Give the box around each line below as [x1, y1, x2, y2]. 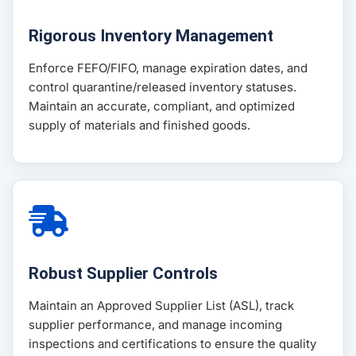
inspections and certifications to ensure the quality [29, 336, 316, 352]
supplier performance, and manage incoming [29, 317, 282, 333]
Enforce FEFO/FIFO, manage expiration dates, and [29, 60, 308, 76]
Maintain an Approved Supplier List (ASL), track [29, 298, 294, 314]
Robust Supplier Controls [29, 264, 218, 284]
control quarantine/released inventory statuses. [29, 79, 296, 95]
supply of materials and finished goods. [29, 118, 250, 133]
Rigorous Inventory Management [29, 26, 273, 46]
